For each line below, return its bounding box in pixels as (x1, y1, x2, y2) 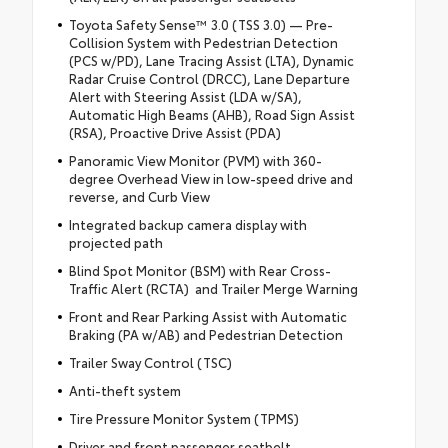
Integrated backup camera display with (68, 215, 307, 234)
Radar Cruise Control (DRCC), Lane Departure (68, 69, 350, 88)
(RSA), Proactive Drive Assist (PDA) (68, 123, 281, 142)
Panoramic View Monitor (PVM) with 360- (68, 151, 322, 170)
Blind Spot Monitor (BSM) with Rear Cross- (68, 261, 331, 280)
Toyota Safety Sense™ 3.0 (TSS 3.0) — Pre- (68, 15, 333, 34)
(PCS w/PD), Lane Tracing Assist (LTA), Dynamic (68, 51, 354, 70)
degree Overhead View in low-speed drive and (68, 169, 353, 188)
